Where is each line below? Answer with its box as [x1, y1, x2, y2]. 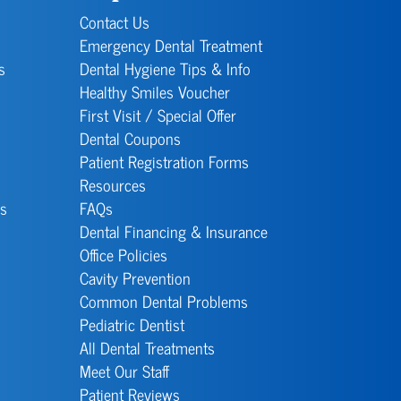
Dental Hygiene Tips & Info [80, 55, 252, 82]
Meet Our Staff [80, 357, 170, 385]
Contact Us [80, 8, 150, 36]
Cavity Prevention [80, 264, 192, 292]
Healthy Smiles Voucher [80, 78, 231, 106]
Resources [80, 171, 147, 199]
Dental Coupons [80, 124, 182, 152]
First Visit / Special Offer [80, 101, 237, 129]
